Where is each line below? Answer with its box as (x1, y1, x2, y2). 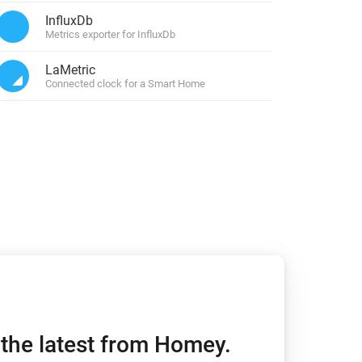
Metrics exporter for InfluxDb (45, 28, 175, 40)
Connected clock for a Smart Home (45, 78, 205, 90)
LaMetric (45, 62, 95, 78)
